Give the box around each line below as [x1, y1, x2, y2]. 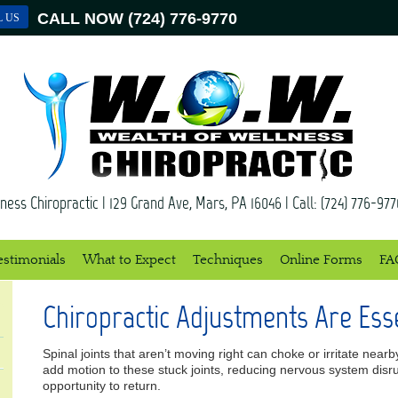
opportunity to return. [43, 378, 162, 393]
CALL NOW [37, 10, 123, 28]
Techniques [193, 252, 263, 267]
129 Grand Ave [109, 193, 189, 213]
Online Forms [280, 252, 362, 267]
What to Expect [83, 252, 176, 267]
